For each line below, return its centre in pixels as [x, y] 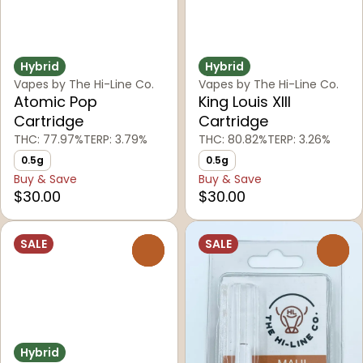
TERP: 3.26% [299, 140]
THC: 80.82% [233, 140]
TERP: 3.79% [115, 140]
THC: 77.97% [49, 140]
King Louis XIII [245, 102]
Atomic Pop [56, 102]
